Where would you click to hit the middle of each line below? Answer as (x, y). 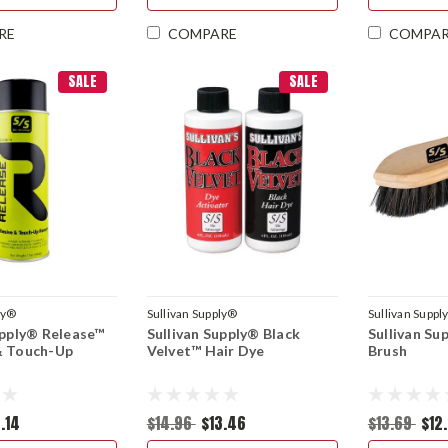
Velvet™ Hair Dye (205, 350)
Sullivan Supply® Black (223, 333)
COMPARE (202, 34)
